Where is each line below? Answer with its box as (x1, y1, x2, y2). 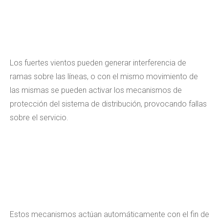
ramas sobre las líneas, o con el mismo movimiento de (10, 72, 198, 81)
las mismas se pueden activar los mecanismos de (10, 86, 182, 95)
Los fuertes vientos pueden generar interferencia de (10, 58, 186, 67)
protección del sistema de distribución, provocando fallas (10, 99, 207, 109)
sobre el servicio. (10, 113, 68, 122)
